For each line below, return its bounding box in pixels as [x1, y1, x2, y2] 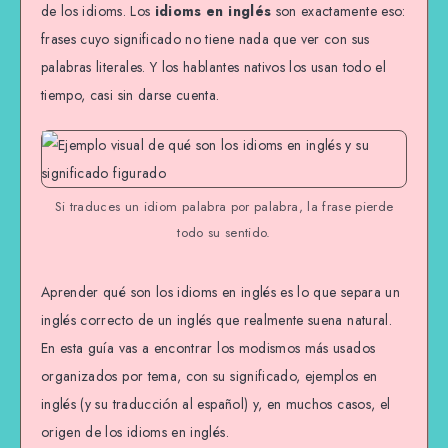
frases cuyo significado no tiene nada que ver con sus [41, 29, 370, 49]
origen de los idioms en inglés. [41, 422, 229, 443]
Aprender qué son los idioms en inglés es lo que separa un [41, 282, 400, 303]
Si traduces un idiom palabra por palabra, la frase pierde [54, 197, 394, 217]
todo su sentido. [177, 223, 271, 243]
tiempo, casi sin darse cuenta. [41, 85, 220, 105]
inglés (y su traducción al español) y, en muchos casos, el [41, 394, 391, 415]
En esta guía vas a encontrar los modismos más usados [41, 338, 376, 359]
